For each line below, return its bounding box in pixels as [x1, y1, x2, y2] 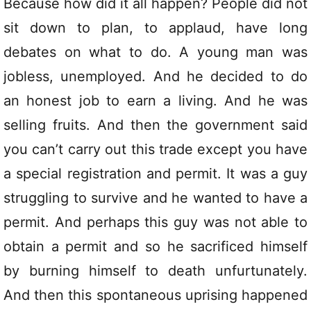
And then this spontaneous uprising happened [3, 287, 308, 304]
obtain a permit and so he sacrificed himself [3, 238, 308, 255]
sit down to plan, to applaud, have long [3, 19, 308, 37]
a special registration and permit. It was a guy [3, 165, 308, 183]
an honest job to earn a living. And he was [3, 92, 308, 110]
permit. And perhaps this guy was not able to [3, 214, 308, 231]
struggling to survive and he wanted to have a [3, 190, 308, 207]
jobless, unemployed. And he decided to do [3, 68, 308, 85]
